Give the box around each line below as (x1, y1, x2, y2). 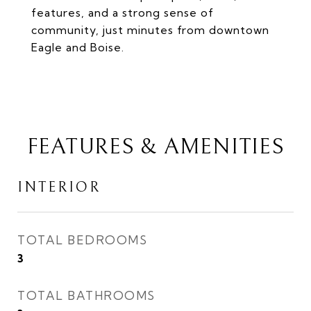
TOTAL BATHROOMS (17, 288, 155, 303)
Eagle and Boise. (31, 40, 124, 54)
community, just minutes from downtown (31, 23, 269, 37)
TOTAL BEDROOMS (17, 233, 147, 247)
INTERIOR (17, 179, 101, 196)
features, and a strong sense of (31, 6, 214, 19)
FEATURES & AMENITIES (26, 134, 285, 160)
